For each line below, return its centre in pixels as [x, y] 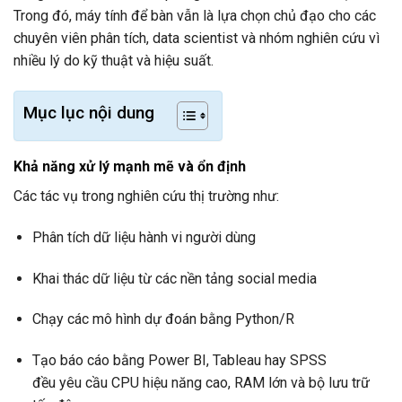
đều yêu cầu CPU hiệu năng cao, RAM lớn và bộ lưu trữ [201, 383]
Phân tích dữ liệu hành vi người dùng [144, 237]
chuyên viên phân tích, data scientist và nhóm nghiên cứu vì [197, 39]
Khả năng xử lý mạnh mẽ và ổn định [130, 166]
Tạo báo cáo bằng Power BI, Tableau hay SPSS [179, 361]
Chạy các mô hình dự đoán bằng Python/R [163, 319]
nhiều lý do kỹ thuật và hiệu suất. [114, 61]
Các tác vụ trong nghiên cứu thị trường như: [146, 196]
